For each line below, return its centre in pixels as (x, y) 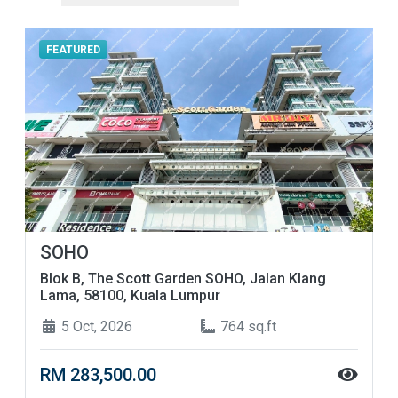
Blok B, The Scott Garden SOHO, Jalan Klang (183, 279)
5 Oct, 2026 (95, 327)
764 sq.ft (247, 327)
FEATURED (73, 49)
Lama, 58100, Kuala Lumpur (130, 296)
